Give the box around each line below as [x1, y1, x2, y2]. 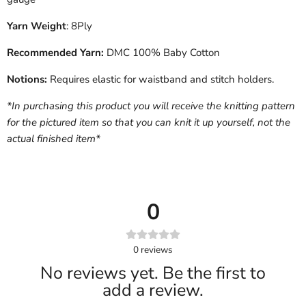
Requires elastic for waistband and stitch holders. [50, 72, 274, 86]
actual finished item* [7, 131, 100, 145]
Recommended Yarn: [7, 45, 104, 59]
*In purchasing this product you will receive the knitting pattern [7, 98, 295, 113]
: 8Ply [66, 18, 92, 33]
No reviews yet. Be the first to [40, 261, 266, 285]
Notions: [7, 72, 47, 86]
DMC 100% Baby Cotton [104, 45, 220, 59]
